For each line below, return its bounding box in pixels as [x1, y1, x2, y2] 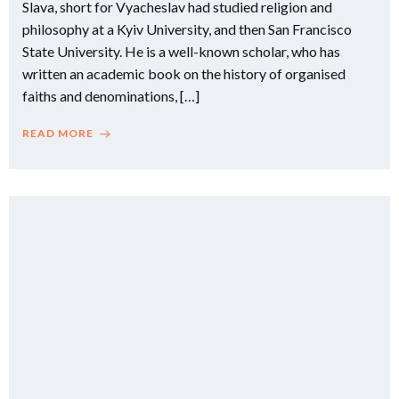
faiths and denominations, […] [22, 87, 199, 104]
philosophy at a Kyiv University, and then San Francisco [22, 20, 352, 37]
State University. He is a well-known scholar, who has [22, 43, 340, 60]
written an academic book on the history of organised [22, 65, 346, 82]
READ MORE [22, 126, 94, 140]
